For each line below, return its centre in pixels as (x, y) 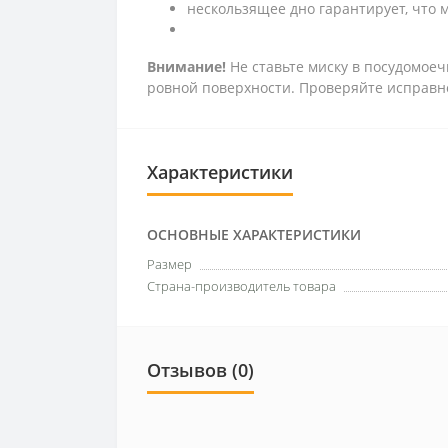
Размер (169, 263)
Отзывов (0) (200, 369)
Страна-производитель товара (241, 285)
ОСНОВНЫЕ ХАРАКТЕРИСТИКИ (254, 234)
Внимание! (186, 66)
